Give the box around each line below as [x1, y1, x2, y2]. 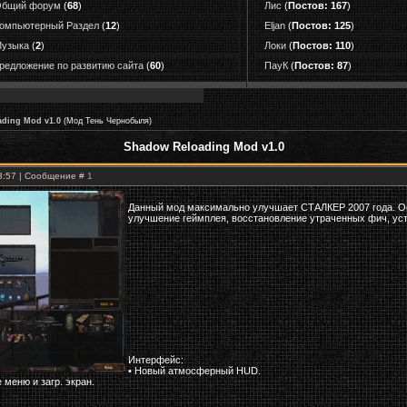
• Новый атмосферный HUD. [128, 365, 261, 376]
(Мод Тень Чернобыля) [64, 116, 152, 125]
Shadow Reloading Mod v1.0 [123, 140, 284, 154]
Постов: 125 [292, 20, 351, 31]
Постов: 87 [294, 60, 348, 71]
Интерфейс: [128, 354, 184, 365]
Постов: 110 [293, 40, 351, 51]
